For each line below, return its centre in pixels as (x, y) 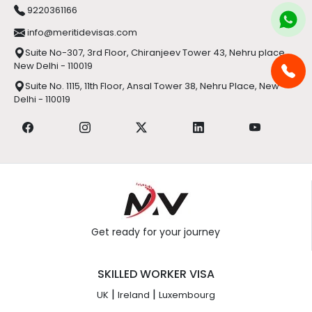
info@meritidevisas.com (81, 35)
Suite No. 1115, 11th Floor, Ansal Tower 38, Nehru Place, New (152, 88)
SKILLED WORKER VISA (156, 276)
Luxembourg (187, 297)
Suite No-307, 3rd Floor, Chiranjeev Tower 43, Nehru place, (156, 55)
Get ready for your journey (156, 234)
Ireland (134, 297)
